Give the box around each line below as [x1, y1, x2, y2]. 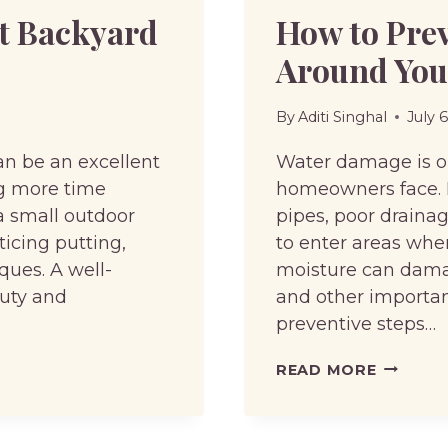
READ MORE [276, 360, 377, 379]
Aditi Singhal [298, 107, 388, 126]
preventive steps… [276, 312, 436, 335]
